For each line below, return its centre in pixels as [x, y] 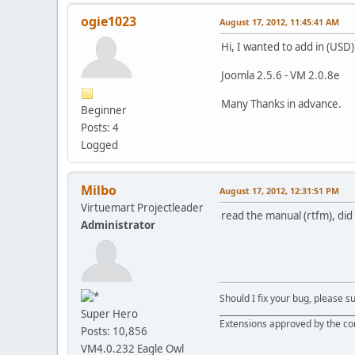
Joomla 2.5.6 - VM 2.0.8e [281, 75]
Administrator [118, 225]
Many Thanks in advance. [281, 103]
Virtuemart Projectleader [142, 207]
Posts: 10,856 [114, 332]
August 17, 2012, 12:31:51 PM [279, 190]
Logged [99, 145]
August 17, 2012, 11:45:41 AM [279, 21]
